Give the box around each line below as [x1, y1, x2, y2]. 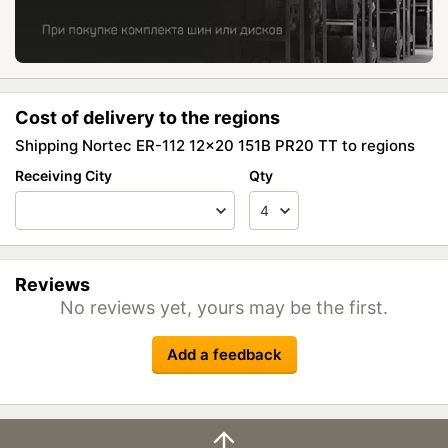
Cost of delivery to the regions [15, 107, 280, 128]
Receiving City [15, 167, 112, 184]
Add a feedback [166, 345, 282, 364]
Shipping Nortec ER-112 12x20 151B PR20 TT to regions [15, 136, 415, 155]
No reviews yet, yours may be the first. [60, 297, 388, 318]
